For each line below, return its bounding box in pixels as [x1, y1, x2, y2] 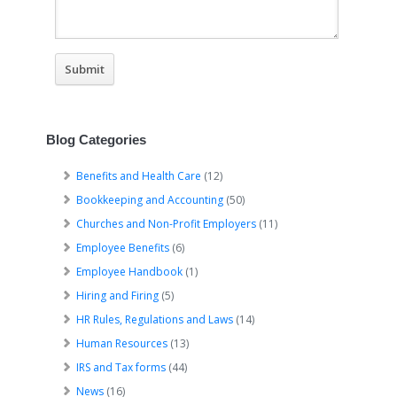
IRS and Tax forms [76, 360, 167, 375]
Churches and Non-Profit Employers [76, 216, 257, 231]
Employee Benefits [76, 240, 170, 255]
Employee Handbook [76, 264, 183, 279]
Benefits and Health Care [76, 168, 202, 183]
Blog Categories [46, 132, 147, 147]
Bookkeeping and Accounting [76, 192, 224, 207]
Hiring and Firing [76, 288, 160, 303]
